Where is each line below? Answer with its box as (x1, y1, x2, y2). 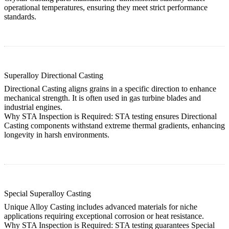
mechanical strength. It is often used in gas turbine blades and (4, 93, 201, 102)
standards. (4, 12, 36, 21)
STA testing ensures (113, 111, 181, 121)
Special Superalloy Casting (4, 189, 91, 198)
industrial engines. (4, 102, 62, 111)
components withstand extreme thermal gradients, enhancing (29, 121, 225, 130)
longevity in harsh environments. (4, 130, 109, 139)
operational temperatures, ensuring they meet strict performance (4, 3, 208, 12)
